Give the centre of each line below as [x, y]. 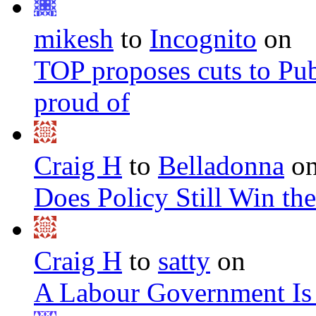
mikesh [74, 39]
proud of [82, 102]
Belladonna [221, 166]
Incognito [203, 39]
